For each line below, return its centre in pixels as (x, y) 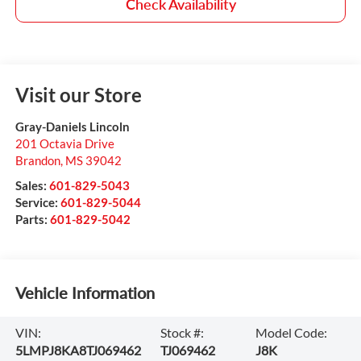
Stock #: (182, 332)
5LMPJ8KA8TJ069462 (78, 350)
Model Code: (292, 332)
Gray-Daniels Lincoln (72, 126)
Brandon (37, 160)
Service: (37, 202)
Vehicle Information (85, 293)
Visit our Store (78, 94)
